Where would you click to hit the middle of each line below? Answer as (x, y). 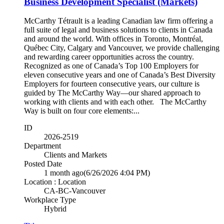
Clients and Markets (75, 155)
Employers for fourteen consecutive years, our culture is (112, 84)
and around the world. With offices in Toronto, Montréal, (113, 39)
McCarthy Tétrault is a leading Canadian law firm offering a (118, 21)
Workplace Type (50, 200)
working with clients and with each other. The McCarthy (115, 102)
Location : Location (55, 182)
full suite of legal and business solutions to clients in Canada (118, 30)
